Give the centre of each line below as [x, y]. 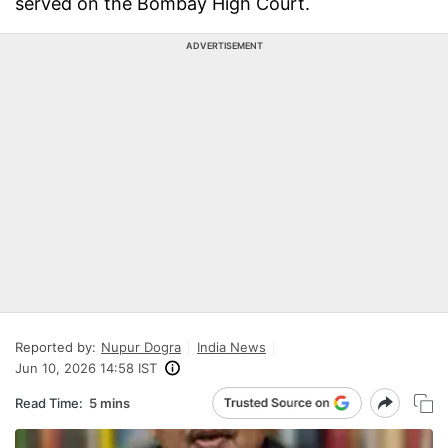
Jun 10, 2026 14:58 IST [86, 368]
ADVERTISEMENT [224, 45]
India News [231, 347]
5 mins [109, 402]
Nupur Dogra [141, 347]
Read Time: [49, 402]
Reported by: [55, 347]
